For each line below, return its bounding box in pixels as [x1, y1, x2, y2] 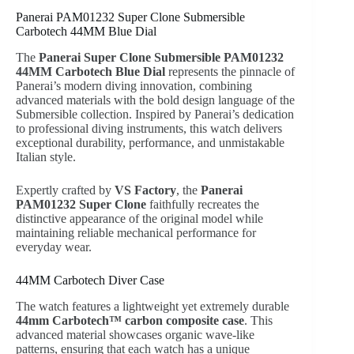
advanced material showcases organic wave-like [16, 327, 254, 341]
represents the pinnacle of [165, 65, 295, 79]
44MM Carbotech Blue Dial [16, 65, 165, 79]
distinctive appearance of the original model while [16, 212, 263, 226]
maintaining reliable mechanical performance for [16, 226, 256, 240]
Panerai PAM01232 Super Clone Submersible [16, 10, 245, 24]
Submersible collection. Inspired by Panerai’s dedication [16, 107, 294, 122]
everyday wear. [16, 240, 92, 254]
